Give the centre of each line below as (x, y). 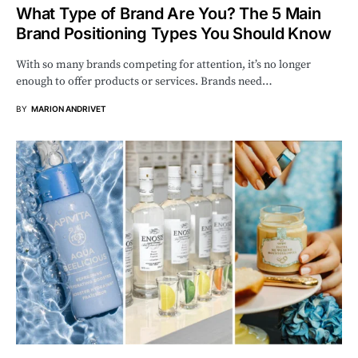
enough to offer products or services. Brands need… (144, 81)
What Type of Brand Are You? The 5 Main (169, 13)
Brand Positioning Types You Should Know (174, 33)
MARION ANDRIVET (69, 108)
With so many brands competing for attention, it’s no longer (163, 64)
